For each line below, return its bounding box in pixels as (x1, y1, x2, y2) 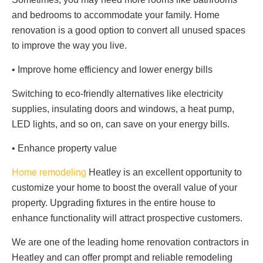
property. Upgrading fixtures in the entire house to (12, 197, 215, 208)
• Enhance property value (12, 143, 117, 153)
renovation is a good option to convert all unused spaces (12, 25, 245, 35)
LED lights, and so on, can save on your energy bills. (12, 119, 230, 129)
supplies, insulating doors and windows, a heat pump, (12, 103, 234, 114)
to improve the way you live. (12, 40, 127, 50)
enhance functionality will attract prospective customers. (12, 213, 242, 223)
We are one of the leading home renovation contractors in (12, 237, 249, 247)
